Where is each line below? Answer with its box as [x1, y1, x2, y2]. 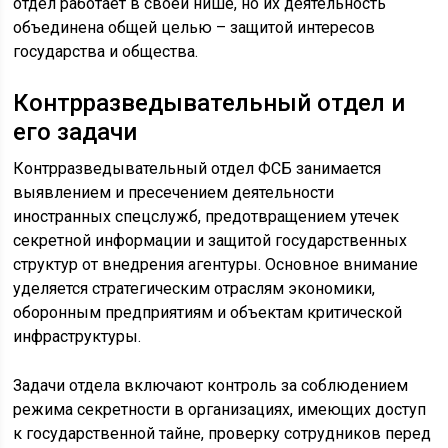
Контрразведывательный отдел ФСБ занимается [13, 159, 382, 179]
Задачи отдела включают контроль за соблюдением [13, 376, 409, 396]
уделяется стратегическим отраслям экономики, [13, 279, 376, 299]
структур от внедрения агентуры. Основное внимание [13, 255, 419, 275]
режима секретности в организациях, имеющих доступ [13, 400, 427, 420]
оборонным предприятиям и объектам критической [13, 303, 403, 323]
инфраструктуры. [13, 327, 142, 347]
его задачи [13, 118, 138, 147]
